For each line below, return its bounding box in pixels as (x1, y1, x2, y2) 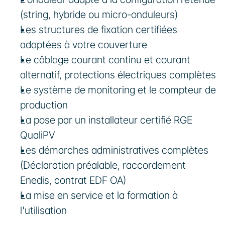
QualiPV (20, 129, 55, 141)
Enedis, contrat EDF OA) (20, 174, 126, 186)
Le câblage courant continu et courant (20, 54, 190, 66)
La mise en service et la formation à (20, 189, 178, 201)
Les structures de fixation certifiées (20, 24, 177, 36)
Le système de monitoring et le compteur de (20, 84, 216, 96)
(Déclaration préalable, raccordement (20, 159, 186, 171)
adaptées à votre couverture (20, 39, 147, 51)
